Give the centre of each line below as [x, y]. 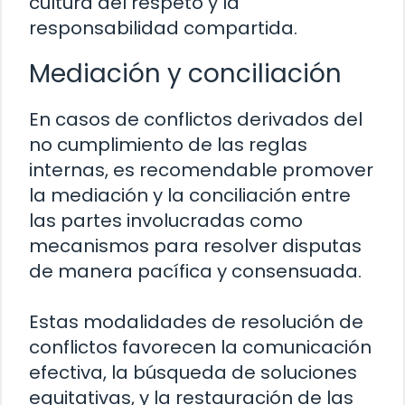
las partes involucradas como [166, 221]
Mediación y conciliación [185, 74]
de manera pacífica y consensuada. [195, 272]
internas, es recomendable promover [201, 170]
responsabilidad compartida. [163, 28]
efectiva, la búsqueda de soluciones [193, 373]
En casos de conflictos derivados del [196, 120]
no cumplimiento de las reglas [168, 145]
